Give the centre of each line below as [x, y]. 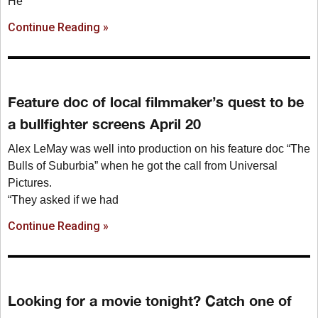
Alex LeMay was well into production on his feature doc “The [159, 148]
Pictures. [30, 182]
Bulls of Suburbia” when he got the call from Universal [143, 165]
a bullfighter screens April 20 [104, 123]
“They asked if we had [63, 199]
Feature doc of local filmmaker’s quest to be [156, 101]
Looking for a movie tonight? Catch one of [150, 300]
